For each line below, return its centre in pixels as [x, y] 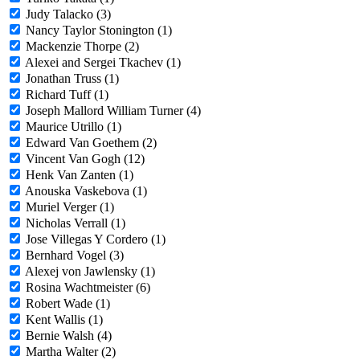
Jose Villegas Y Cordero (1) [96, 239]
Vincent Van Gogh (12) [85, 159]
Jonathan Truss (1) [72, 79]
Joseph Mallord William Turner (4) [113, 111]
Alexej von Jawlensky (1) [90, 272]
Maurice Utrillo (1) [74, 127]
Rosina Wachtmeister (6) [88, 288]
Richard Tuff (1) [67, 95]
